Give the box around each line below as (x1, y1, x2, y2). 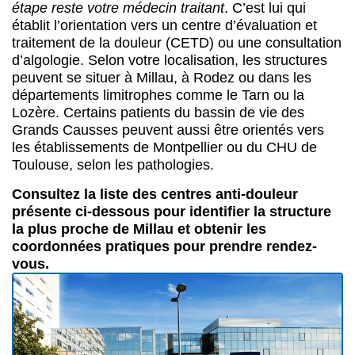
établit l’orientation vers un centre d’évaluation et (12, 17, 317, 34)
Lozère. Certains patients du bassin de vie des (12, 105, 304, 121)
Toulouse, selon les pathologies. (12, 157, 214, 174)
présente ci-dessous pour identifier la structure (12, 203, 331, 219)
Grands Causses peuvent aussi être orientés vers (12, 122, 324, 139)
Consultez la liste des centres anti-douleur (12, 185, 298, 202)
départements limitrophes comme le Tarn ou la (12, 87, 304, 104)
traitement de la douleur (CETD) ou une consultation (12, 35, 342, 52)
